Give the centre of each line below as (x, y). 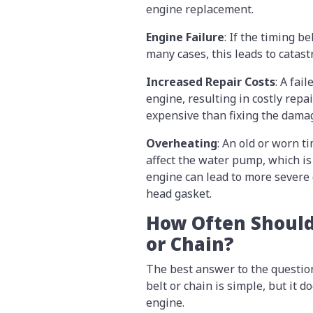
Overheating (182, 144)
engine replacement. (200, 9)
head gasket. (180, 194)
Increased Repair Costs (211, 82)
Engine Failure (185, 37)
